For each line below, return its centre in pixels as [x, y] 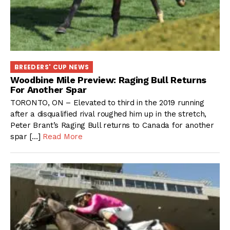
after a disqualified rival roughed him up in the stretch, [108, 114]
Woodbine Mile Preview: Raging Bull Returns [108, 80]
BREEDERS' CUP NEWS [52, 67]
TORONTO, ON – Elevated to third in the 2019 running [107, 102]
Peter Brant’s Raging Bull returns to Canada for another [112, 125]
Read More [63, 136]
